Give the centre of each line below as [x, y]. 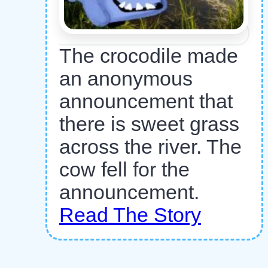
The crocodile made [149, 56]
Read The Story [130, 215]
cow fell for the [124, 170]
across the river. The [150, 147]
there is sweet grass [149, 124]
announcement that [146, 102]
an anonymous [126, 79]
